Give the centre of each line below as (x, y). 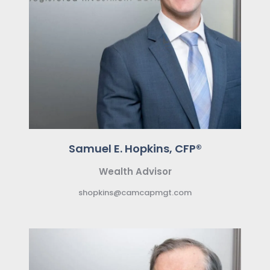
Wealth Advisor (135, 172)
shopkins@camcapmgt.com (135, 193)
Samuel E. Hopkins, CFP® (135, 149)
